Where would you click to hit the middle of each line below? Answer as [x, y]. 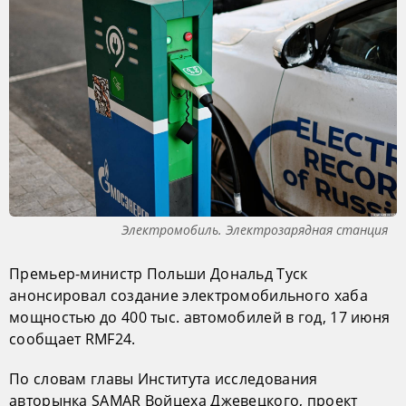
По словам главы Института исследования [164, 379]
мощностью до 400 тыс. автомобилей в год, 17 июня [200, 318]
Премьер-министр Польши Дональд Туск [159, 274]
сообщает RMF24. [72, 339]
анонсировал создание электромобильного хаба [188, 296]
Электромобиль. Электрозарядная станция [255, 230]
